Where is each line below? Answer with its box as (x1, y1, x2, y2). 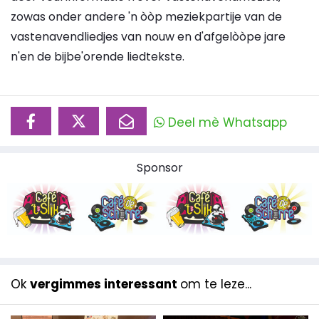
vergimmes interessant (30, 276, 180, 293)
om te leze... (180, 276, 251, 293)
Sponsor (136, 159, 183, 176)
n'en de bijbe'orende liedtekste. (11, 48, 184, 65)
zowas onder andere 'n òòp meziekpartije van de (11, 8, 282, 25)
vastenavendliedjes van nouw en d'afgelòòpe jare (11, 28, 286, 45)
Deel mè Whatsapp (164, 113, 287, 131)
